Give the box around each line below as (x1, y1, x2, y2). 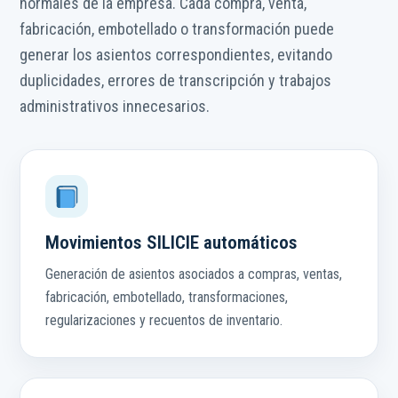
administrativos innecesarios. (20, 97, 210, 116)
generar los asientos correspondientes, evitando (20, 45, 332, 65)
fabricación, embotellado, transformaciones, (45, 289, 288, 306)
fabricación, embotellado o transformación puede (20, 20, 334, 39)
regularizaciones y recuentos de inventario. (45, 312, 283, 330)
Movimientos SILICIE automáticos (45, 232, 298, 254)
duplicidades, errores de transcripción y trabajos (20, 71, 331, 91)
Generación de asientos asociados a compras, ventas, (45, 266, 342, 283)
